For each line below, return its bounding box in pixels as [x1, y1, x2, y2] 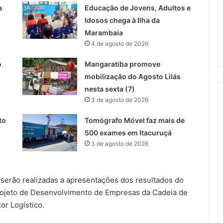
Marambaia [84, 28, 123, 37]
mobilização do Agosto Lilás [84, 72, 181, 81]
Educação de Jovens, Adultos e [84, 3, 191, 12]
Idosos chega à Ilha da [84, 15, 160, 24]
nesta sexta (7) [84, 84, 135, 93]
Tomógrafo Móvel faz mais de [84, 115, 185, 124]
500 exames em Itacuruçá [84, 128, 172, 137]
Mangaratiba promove [84, 59, 160, 68]
